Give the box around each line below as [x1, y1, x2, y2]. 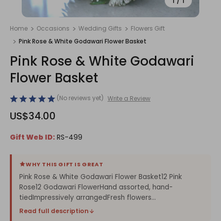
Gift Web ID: [10, 132, 55, 142]
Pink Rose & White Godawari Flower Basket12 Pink [19, 172, 182, 182]
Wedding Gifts [78, 24, 122, 33]
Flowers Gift [131, 24, 165, 33]
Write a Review [107, 94, 150, 103]
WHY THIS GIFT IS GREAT [26, 160, 104, 168]
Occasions [37, 24, 70, 33]
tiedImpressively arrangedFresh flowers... [19, 192, 156, 202]
